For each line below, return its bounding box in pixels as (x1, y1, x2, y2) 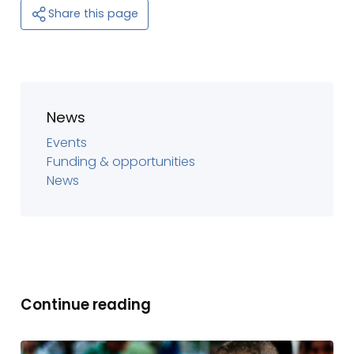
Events (47, 134, 88, 153)
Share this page (47, 6, 138, 22)
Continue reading (21, 294, 152, 314)
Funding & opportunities (47, 153, 196, 171)
